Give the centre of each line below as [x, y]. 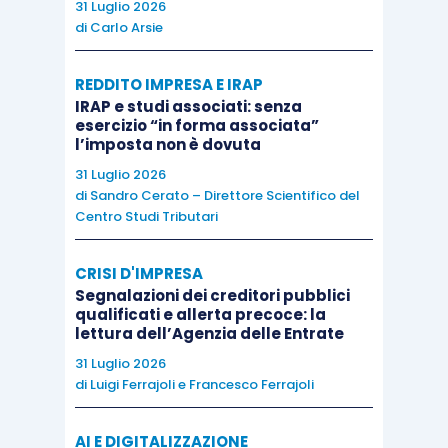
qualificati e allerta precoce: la [200, 314]
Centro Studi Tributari [146, 216]
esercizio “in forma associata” [196, 125]
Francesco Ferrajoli [251, 384]
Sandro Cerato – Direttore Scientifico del [224, 195]
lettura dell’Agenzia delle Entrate [209, 333]
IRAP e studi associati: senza [188, 106]
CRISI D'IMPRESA [138, 273]
